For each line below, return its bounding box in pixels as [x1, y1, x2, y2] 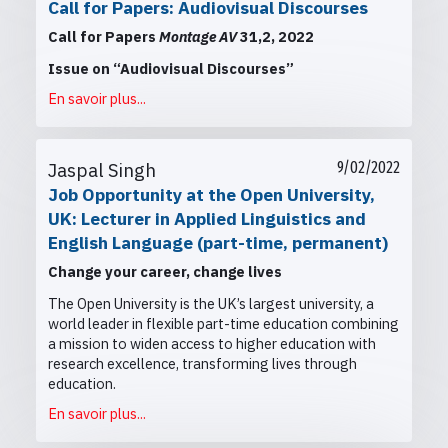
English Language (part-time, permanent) [48, 231, 388, 255]
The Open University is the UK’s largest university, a [48, 294, 374, 314]
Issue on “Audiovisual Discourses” [48, 59, 294, 79]
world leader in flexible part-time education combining [48, 314, 399, 334]
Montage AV [159, 27, 237, 47]
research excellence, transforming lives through [48, 354, 357, 374]
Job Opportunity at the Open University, [48, 183, 375, 207]
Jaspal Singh [48, 158, 156, 183]
